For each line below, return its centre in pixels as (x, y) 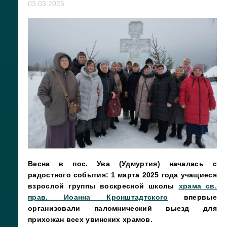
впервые (192, 197)
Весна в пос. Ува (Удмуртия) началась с (122, 163)
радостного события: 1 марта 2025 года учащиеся (122, 175)
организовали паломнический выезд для (122, 208)
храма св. (198, 186)
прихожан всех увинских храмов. (90, 219)
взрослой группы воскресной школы (103, 186)
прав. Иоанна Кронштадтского (98, 197)
